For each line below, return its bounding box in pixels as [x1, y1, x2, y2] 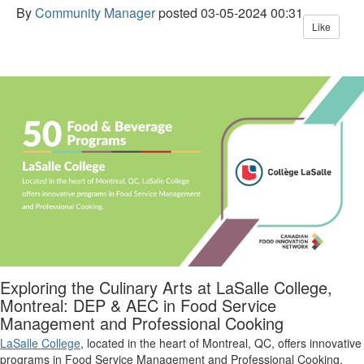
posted [158, 3, 197, 22]
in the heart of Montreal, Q [124, 335, 263, 352]
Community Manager [35, 3, 155, 22]
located [87, 335, 124, 352]
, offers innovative [271, 335, 362, 352]
